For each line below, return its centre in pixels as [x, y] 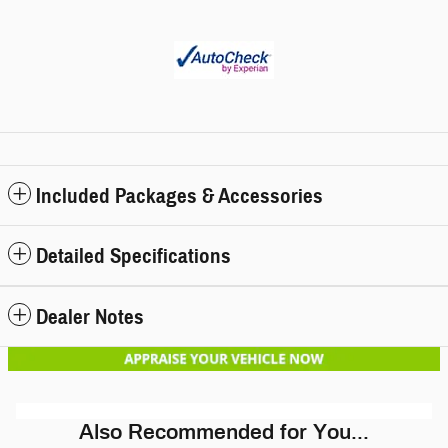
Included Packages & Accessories [179, 196]
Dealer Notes [90, 317]
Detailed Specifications [133, 256]
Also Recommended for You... [224, 431]
